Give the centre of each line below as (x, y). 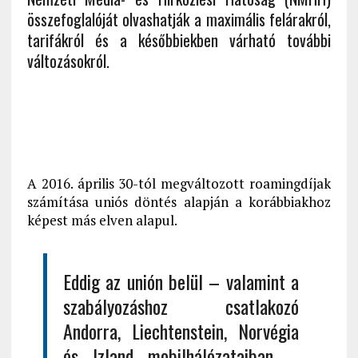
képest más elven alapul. (102, 221)
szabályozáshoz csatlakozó (181, 306)
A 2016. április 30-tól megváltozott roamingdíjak (179, 184)
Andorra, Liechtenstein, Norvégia (181, 331)
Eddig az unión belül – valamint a (181, 282)
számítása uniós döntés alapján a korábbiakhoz (179, 202)
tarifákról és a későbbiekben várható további (179, 40)
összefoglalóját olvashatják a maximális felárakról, (179, 20)
